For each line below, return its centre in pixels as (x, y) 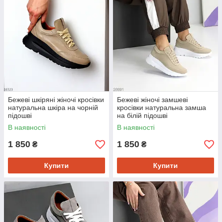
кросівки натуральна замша (162, 108)
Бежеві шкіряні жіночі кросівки (56, 100)
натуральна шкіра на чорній (53, 108)
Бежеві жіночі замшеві (152, 100)
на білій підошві (142, 116)
